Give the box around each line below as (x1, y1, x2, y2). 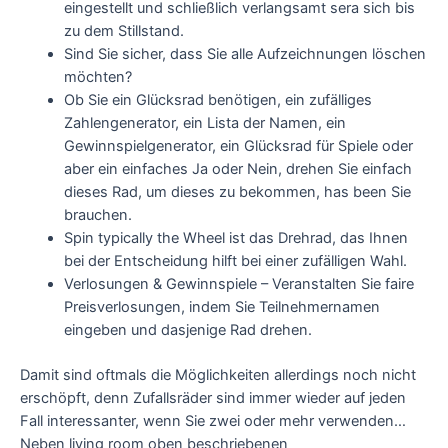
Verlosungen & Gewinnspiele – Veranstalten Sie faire (63, 275, 414, 293)
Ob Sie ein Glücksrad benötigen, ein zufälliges (63, 91, 372, 109)
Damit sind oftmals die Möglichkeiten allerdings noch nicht (20, 365, 416, 384)
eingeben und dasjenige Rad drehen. (63, 321, 312, 339)
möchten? (63, 68, 132, 86)
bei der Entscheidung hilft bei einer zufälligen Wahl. (63, 252, 407, 270)
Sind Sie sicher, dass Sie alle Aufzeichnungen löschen (63, 45, 426, 63)
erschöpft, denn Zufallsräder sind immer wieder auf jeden (20, 388, 406, 407)
